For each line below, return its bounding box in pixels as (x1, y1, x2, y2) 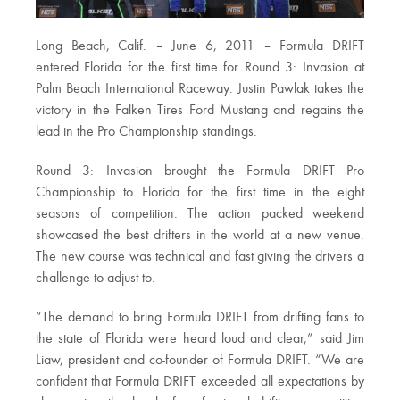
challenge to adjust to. (36, 271, 155, 287)
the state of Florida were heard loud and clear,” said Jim (36, 332, 364, 347)
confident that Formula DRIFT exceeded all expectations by (36, 375, 364, 390)
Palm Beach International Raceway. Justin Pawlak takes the (36, 82, 364, 97)
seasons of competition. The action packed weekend (36, 207, 364, 222)
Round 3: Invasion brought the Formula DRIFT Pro (36, 164, 364, 179)
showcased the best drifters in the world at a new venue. (36, 229, 364, 244)
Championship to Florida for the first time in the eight (36, 186, 364, 201)
